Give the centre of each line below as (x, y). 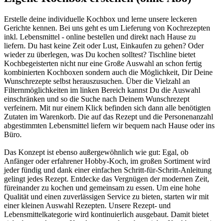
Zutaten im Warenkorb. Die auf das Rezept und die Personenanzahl (109, 116)
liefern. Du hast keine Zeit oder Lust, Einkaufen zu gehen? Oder (104, 45)
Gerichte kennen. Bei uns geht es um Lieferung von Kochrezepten (107, 28)
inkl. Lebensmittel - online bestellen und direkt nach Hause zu (100, 37)
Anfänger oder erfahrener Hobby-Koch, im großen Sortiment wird (107, 161)
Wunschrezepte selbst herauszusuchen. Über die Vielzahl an (97, 81)
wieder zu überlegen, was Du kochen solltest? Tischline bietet (100, 54)
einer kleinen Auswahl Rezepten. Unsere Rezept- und (87, 205)
